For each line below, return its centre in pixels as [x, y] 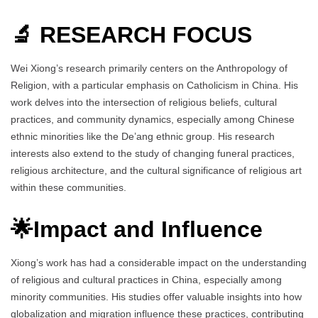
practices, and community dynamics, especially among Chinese [153, 120]
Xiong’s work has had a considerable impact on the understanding [159, 262]
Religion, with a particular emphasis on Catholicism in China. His [154, 86]
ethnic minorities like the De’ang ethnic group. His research [143, 137]
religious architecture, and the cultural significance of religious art [156, 171]
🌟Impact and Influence [137, 229]
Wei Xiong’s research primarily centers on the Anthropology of [149, 68]
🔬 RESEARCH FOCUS [131, 35]
